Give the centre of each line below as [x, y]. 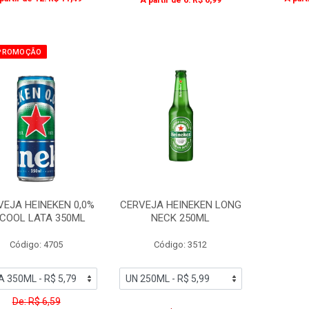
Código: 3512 [181, 245]
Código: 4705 [37, 245]
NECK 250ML [181, 218]
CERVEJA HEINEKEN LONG [180, 205]
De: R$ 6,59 [36, 301]
